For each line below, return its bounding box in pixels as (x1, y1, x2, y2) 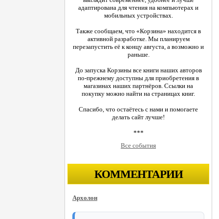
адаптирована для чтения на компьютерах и (78, 4, 198, 12)
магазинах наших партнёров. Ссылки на (84, 82, 193, 90)
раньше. (127, 51, 150, 59)
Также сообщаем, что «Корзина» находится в (76, 27, 201, 35)
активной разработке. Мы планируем (87, 35, 190, 43)
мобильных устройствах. (104, 12, 173, 20)
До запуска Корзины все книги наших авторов (75, 66, 202, 74)
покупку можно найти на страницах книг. (82, 90, 195, 98)
